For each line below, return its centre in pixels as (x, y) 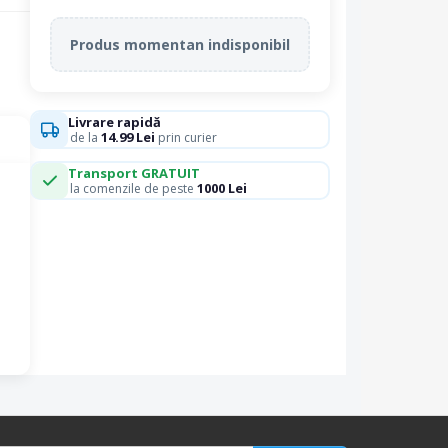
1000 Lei (221, 188)
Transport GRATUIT (133, 173)
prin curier (185, 137)
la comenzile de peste (133, 188)
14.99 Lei (127, 137)
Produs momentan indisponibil (180, 44)
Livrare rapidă (114, 122)
